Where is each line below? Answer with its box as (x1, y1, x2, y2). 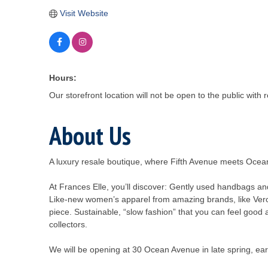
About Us (49, 119, 131, 152)
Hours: (49, 73, 77, 83)
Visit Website (59, 8, 108, 18)
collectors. (49, 220, 87, 229)
